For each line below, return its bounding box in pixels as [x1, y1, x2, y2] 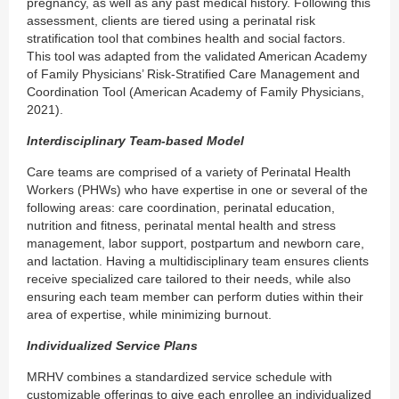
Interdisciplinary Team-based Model [27, 134, 244, 149]
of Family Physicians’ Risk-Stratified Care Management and [27, 67, 360, 82]
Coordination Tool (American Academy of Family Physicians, [27, 85, 364, 100]
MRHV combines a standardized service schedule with [27, 370, 332, 385]
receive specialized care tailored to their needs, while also [27, 272, 351, 287]
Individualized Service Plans [27, 338, 198, 354]
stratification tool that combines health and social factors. [27, 31, 346, 46]
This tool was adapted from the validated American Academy [27, 49, 367, 64]
